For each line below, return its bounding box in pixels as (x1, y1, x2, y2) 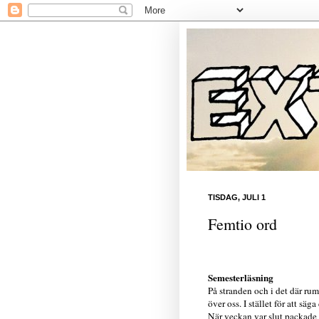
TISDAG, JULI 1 (208, 193, 266, 202)
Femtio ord (208, 213, 277, 234)
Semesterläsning (208, 270, 273, 285)
